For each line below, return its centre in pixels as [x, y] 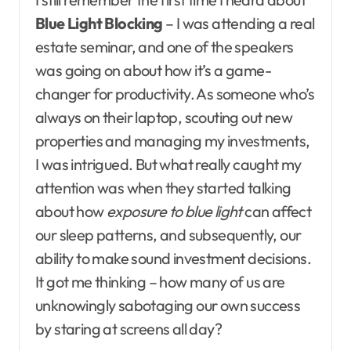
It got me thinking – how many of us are [160, 281]
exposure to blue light [174, 211]
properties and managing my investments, [173, 140]
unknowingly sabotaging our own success [168, 305]
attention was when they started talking [163, 187]
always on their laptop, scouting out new [164, 117]
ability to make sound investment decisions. [174, 258]
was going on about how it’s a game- [153, 70]
